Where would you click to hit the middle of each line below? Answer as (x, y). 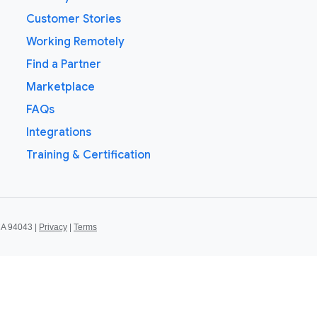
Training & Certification (89, 155)
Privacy (53, 227)
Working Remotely (76, 42)
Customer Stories (74, 19)
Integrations (59, 132)
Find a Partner (64, 64)
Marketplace (61, 87)
